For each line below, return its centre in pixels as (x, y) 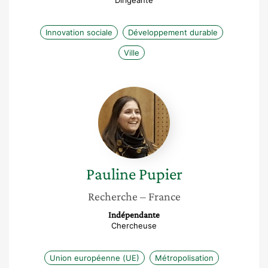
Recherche (112, 196)
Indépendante (134, 215)
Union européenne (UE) (95, 258)
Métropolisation (184, 258)
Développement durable (173, 32)
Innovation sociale (79, 32)
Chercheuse (134, 226)
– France (160, 196)
